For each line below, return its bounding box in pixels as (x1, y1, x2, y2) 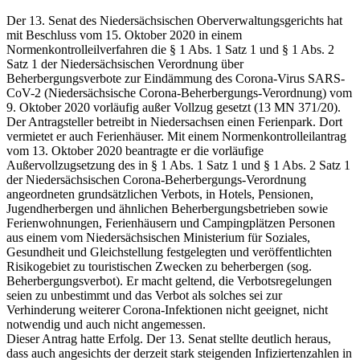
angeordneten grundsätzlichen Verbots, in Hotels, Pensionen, (6, 186, 313, 201)
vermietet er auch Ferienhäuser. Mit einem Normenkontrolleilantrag (6, 129, 346, 143)
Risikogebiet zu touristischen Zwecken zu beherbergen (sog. (6, 259, 312, 273)
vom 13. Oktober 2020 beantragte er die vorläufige (6, 143, 264, 157)
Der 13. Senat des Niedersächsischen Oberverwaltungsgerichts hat (6, 13, 342, 27)
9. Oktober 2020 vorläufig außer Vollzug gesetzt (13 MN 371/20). (6, 100, 341, 114)
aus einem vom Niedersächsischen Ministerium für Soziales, (6, 230, 310, 244)
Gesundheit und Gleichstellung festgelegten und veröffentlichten (6, 244, 332, 259)
